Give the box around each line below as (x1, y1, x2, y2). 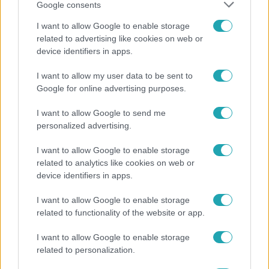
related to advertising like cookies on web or (37, 34, 203, 43)
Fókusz (14, 74, 37, 82)
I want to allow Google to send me (37, 108, 166, 118)
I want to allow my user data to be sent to (37, 71, 193, 80)
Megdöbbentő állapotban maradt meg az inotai (9, 95, 246, 107)
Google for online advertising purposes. (37, 83, 186, 93)
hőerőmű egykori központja (9, 109, 141, 120)
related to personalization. (37, 245, 135, 255)
